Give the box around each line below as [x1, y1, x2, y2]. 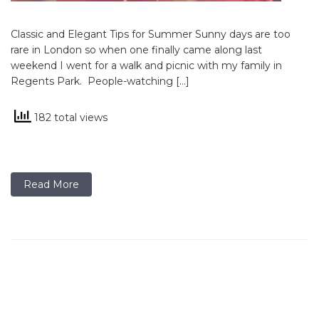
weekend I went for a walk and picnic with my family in [11, 59, 282, 72]
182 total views [31, 110, 108, 124]
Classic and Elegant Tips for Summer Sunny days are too [11, 28, 291, 41]
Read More [23, 178, 79, 191]
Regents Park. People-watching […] [11, 75, 189, 88]
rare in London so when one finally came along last [11, 43, 262, 56]
